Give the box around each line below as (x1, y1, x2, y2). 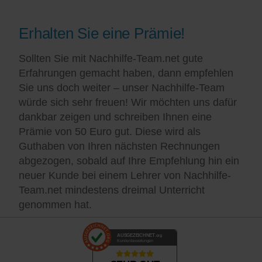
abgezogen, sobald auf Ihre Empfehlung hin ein (19, 155, 240, 167)
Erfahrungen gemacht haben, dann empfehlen (19, 67, 234, 80)
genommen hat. (19, 199, 92, 211)
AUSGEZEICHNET (117, 233, 155, 239)
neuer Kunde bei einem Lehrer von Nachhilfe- (19, 170, 232, 182)
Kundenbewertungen (117, 238, 153, 244)
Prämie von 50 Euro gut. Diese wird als (19, 126, 201, 138)
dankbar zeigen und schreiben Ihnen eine (19, 111, 212, 123)
